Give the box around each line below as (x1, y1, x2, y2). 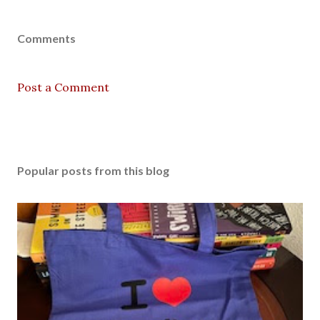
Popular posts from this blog (17, 164, 169, 178)
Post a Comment (17, 80, 109, 95)
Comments (17, 31, 76, 46)
